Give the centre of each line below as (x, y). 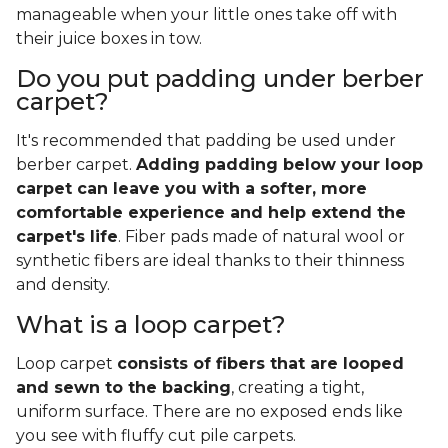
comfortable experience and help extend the (211, 213)
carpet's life (67, 237)
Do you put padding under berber (220, 79)
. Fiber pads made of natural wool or (261, 237)
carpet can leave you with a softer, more (191, 189)
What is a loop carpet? (151, 325)
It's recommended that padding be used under (206, 141)
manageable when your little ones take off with (206, 15)
